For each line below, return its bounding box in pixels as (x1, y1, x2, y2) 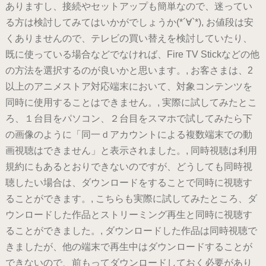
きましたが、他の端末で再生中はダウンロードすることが (5, 242, 252, 252)
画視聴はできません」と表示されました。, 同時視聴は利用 (5, 145, 257, 156)
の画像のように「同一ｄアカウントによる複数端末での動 (5, 129, 252, 140)
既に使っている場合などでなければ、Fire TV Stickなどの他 (5, 49, 259, 60)
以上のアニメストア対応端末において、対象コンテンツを (5, 81, 252, 92)
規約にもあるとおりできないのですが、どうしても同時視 (5, 161, 252, 172)
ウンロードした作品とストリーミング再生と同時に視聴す (5, 210, 252, 220)
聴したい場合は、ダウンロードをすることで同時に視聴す (5, 178, 252, 188)
